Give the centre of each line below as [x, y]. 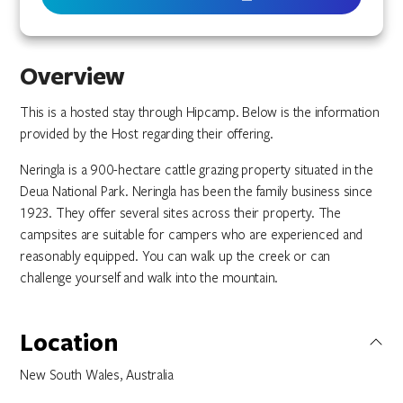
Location [69, 342]
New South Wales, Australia [97, 374]
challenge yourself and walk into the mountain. [149, 277]
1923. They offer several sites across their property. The [180, 212]
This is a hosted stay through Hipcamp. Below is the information [200, 112]
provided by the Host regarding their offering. [147, 133]
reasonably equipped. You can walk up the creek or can [175, 255]
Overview [72, 76]
